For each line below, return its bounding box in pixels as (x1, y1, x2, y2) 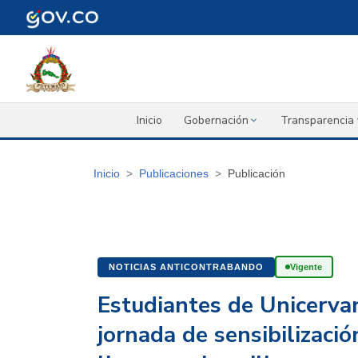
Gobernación (184, 113, 249, 129)
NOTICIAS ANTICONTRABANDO (108, 262, 265, 272)
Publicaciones (139, 167, 209, 181)
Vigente (290, 262, 323, 272)
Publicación (228, 167, 285, 181)
